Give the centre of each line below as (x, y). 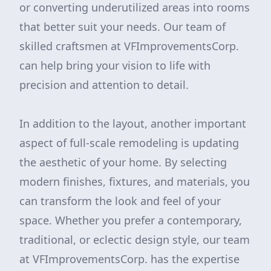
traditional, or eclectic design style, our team (135, 240)
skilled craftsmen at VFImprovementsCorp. (129, 46)
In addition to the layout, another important (133, 123)
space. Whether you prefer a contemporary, (131, 220)
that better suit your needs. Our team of (122, 27)
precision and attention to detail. (104, 85)
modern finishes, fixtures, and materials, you (135, 181)
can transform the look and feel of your (120, 201)
